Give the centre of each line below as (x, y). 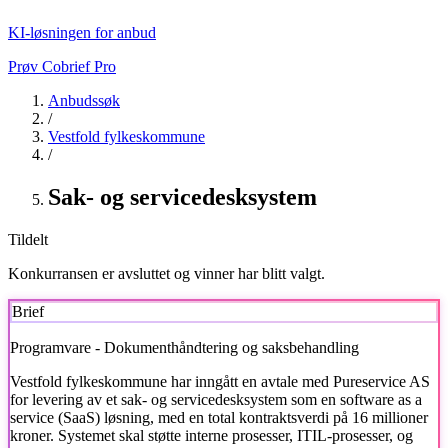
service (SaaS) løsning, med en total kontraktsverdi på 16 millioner (219, 417)
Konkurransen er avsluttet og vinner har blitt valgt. (166, 273)
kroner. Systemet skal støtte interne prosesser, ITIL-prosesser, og (211, 435)
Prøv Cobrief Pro (62, 66)
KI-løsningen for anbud (82, 32)
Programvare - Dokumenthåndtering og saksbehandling (184, 347)
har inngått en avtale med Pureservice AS (298, 381)
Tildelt (28, 239)
